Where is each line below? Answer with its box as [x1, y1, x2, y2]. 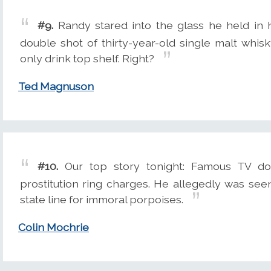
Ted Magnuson [18, 80, 94, 93]
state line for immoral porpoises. [20, 192, 183, 206]
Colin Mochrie [18, 221, 89, 234]
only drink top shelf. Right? [20, 51, 154, 65]
